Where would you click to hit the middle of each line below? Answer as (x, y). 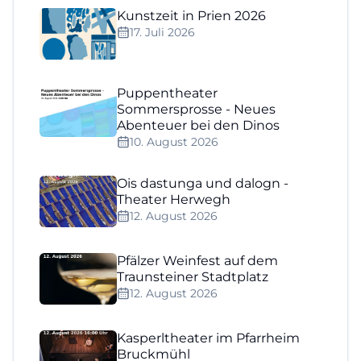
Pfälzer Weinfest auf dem (197, 260)
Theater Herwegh (174, 199)
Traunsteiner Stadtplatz (193, 276)
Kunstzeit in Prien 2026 (191, 15)
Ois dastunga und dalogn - (203, 183)
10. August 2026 (174, 141)
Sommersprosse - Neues (196, 109)
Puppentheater (167, 93)
